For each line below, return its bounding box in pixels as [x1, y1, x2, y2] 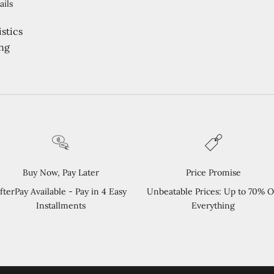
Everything [191, 199, 235, 211]
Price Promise [185, 166, 241, 178]
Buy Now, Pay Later [22, 166, 99, 178]
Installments [35, 199, 86, 211]
